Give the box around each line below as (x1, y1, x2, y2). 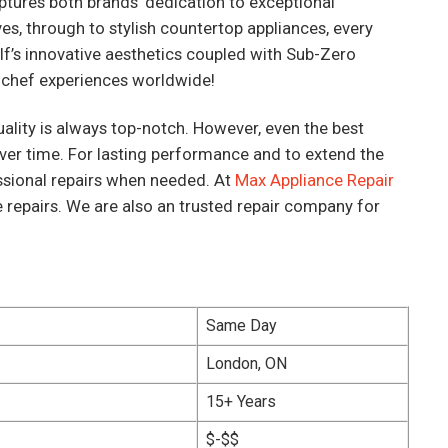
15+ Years (206, 392, 276, 412)
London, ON (206, 354, 287, 374)
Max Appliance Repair (235, 170, 394, 191)
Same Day (206, 316, 277, 336)
